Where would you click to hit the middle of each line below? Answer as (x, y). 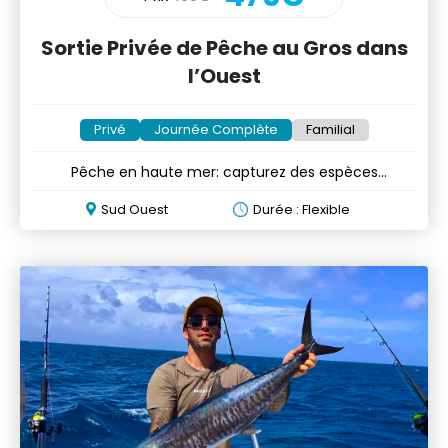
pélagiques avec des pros (224, 192)
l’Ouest (224, 76)
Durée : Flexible (301, 210)
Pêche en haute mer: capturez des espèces (224, 172)
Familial (330, 130)
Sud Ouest (135, 210)
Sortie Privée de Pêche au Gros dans (224, 48)
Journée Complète (215, 130)
